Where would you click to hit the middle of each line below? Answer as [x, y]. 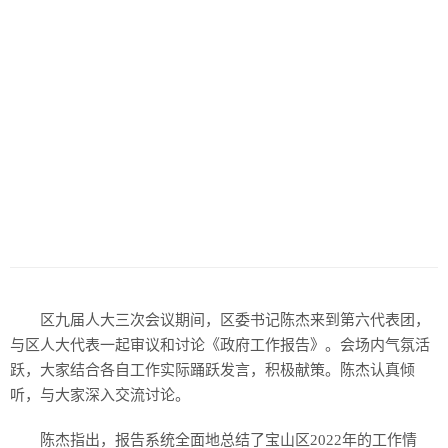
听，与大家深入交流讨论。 [100, 395]
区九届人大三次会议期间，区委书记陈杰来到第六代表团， [235, 320]
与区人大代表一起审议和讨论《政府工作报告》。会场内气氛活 [220, 345]
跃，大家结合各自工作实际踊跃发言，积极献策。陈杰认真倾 [212, 370]
